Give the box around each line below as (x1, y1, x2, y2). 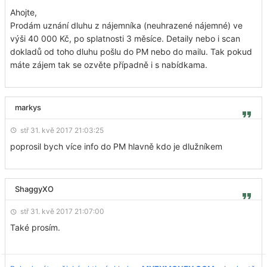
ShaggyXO (15, 184, 54, 194)
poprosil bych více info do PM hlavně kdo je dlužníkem (10, 141, 222, 151)
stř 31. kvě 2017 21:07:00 (20, 207, 104, 216)
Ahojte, (10, 7, 37, 18)
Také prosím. (10, 222, 60, 233)
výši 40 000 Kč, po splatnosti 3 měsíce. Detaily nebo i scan (10, 33, 240, 44)
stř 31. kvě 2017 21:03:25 (20, 125, 104, 135)
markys (15, 103, 41, 113)
